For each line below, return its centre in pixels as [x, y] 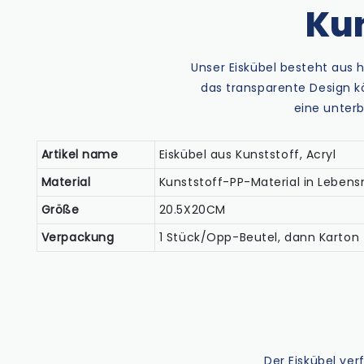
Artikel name [80, 154]
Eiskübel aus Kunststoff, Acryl [247, 154]
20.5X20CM [192, 209]
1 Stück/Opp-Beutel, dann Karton [259, 237]
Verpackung [78, 237]
